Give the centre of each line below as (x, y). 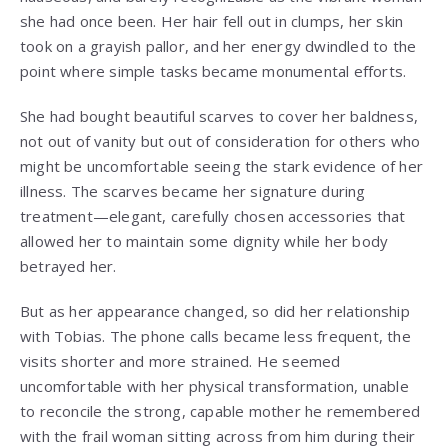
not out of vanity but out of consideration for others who (220, 141)
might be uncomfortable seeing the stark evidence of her (222, 166)
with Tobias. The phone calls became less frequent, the (215, 336)
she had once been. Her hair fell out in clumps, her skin (212, 21)
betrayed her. (68, 266)
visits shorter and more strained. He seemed (180, 361)
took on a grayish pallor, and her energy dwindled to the (218, 46)
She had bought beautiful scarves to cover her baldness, (219, 116)
